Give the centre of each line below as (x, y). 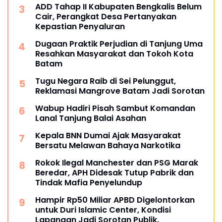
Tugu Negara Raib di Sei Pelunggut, (106, 81)
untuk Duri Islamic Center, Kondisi (103, 210)
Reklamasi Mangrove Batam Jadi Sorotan (120, 91)
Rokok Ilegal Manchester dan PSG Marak (117, 163)
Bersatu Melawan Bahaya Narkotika (108, 145)
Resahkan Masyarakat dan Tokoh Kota (114, 54)
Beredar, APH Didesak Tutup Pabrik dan (114, 172)
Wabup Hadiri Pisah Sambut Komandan (115, 108)
